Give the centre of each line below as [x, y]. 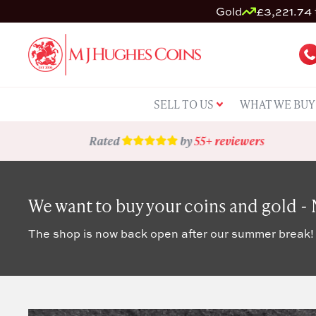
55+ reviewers [230, 140]
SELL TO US [183, 104]
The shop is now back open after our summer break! [171, 233]
